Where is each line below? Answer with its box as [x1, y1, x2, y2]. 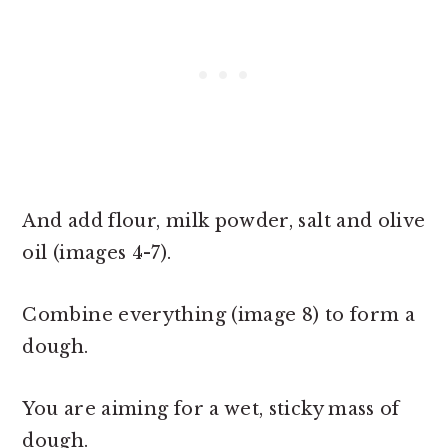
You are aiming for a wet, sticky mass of [22, 398, 400, 421]
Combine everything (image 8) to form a [22, 304, 416, 327]
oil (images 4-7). [22, 242, 172, 265]
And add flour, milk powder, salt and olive [22, 210, 426, 233]
